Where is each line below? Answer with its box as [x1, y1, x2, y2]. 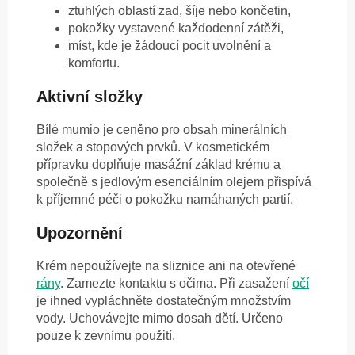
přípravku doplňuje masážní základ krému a [36, 158, 281, 172]
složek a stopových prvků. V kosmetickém [36, 140, 269, 155]
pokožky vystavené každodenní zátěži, [68, 21, 284, 36]
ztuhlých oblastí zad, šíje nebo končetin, [68, 4, 291, 18]
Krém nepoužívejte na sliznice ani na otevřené [36, 259, 296, 273]
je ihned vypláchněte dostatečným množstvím [36, 294, 291, 308]
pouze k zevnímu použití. [36, 329, 175, 343]
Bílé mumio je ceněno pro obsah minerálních [36, 123, 287, 137]
